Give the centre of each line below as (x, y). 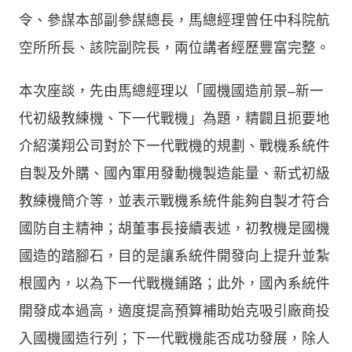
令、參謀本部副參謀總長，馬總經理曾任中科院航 (174, 20)
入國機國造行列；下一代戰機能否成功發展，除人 (174, 338)
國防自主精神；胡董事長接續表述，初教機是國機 (174, 228)
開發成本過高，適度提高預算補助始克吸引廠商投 (174, 311)
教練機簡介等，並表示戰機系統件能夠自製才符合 (174, 201)
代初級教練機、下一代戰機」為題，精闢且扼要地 (174, 118)
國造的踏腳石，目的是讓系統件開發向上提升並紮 (174, 256)
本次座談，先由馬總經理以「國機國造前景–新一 (171, 91)
